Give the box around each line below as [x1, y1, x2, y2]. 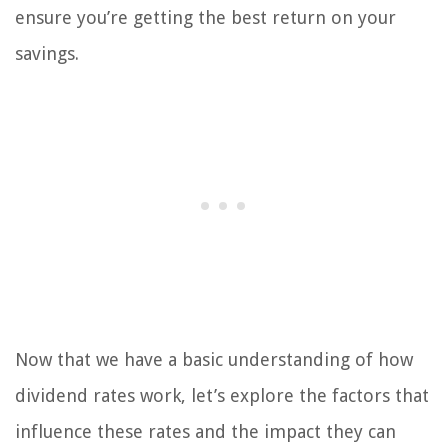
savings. [15, 42, 79, 64]
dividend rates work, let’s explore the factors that [15, 384, 429, 406]
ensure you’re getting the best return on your [15, 6, 396, 28]
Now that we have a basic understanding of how [15, 348, 413, 370]
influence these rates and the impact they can [15, 420, 396, 442]
